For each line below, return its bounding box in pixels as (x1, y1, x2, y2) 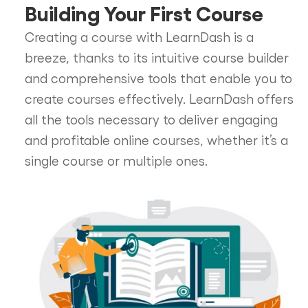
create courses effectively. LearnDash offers (24, 91, 294, 107)
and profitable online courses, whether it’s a (24, 132, 288, 148)
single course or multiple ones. (24, 153, 208, 168)
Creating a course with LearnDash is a (24, 29, 254, 45)
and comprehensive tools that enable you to (24, 70, 292, 86)
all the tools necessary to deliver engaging (24, 111, 278, 127)
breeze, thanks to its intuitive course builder (24, 49, 289, 65)
